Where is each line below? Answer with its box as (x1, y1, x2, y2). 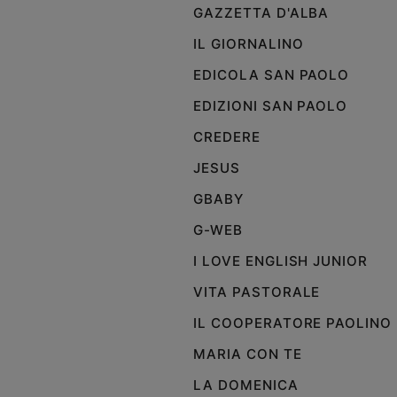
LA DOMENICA (193, 377, 299, 394)
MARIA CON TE (193, 346, 307, 363)
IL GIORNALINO (193, 35, 304, 53)
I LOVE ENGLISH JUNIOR (193, 253, 369, 270)
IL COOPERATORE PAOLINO (193, 315, 393, 332)
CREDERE (193, 128, 261, 146)
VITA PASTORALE (193, 284, 321, 301)
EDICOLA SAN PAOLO (193, 66, 350, 84)
